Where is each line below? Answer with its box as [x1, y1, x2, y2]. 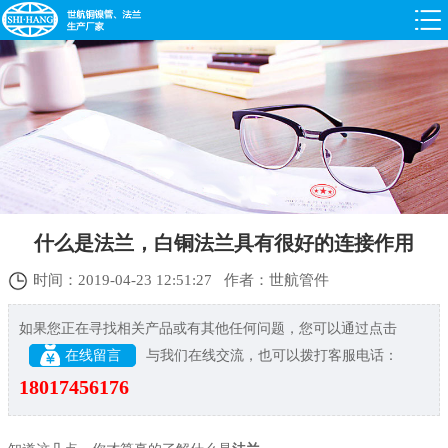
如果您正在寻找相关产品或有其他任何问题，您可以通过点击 [19, 320, 397, 336]
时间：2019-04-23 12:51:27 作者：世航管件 [33, 271, 329, 288]
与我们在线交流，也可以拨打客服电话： [146, 347, 398, 363]
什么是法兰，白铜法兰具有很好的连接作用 [34, 231, 414, 254]
